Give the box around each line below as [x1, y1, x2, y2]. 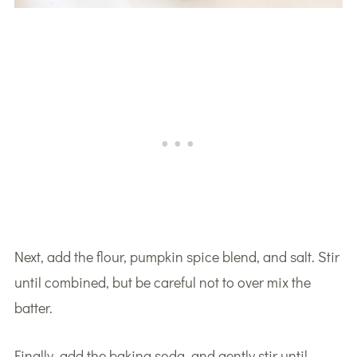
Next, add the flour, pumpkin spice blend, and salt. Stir [14, 247, 339, 267]
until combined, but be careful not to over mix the [14, 273, 311, 292]
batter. [14, 298, 53, 318]
